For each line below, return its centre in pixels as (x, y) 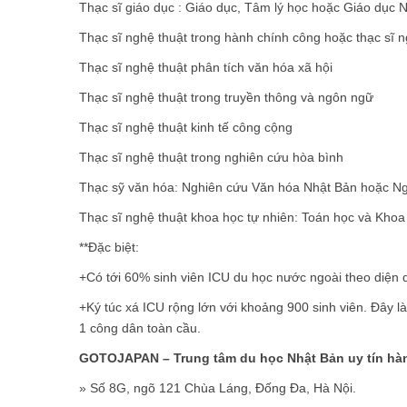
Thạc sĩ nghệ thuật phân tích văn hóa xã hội (206, 67)
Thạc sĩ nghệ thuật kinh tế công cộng (186, 127)
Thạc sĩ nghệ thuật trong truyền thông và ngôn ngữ (226, 97)
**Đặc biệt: (109, 247)
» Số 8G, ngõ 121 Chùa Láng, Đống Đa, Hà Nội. (218, 387)
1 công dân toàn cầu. (140, 328)
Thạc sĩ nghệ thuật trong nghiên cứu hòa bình (211, 157)
